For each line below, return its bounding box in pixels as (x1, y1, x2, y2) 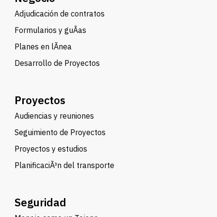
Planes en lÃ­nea (15, 41, 72, 51)
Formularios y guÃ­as (15, 25, 86, 35)
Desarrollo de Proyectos (15, 58, 100, 68)
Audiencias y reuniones (15, 110, 94, 121)
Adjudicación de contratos (15, 8, 105, 18)
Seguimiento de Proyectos (15, 127, 106, 137)
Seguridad (15, 195, 66, 209)
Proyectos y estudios (15, 143, 87, 154)
